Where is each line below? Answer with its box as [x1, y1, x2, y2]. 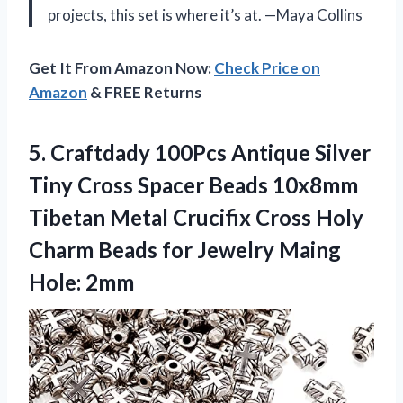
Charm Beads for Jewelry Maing [29, 236, 341, 263]
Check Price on [214, 58, 320, 77]
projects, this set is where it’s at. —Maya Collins [48, 4, 363, 24]
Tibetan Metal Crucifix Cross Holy [29, 203, 363, 230]
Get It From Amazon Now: [29, 58, 214, 77]
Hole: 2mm [29, 268, 134, 295]
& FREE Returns [87, 82, 201, 102]
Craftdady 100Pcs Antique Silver [50, 139, 371, 166]
